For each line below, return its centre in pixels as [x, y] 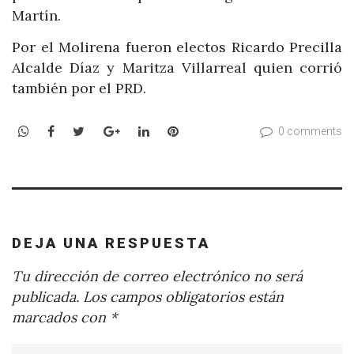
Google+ [144, 131]
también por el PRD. [79, 88]
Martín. [36, 16]
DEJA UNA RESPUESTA [111, 243]
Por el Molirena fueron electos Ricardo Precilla [177, 47]
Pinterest [206, 131]
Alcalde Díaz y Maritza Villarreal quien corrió [177, 67]
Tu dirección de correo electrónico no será [157, 277]
